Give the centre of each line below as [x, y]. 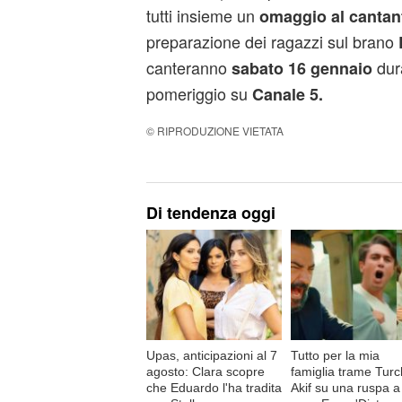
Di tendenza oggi [210, 213]
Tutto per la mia [335, 355]
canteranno [188, 67]
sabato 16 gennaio [301, 68]
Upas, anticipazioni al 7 [211, 355]
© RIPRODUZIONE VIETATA [214, 131]
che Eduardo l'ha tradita [214, 387]
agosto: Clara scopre [205, 371]
